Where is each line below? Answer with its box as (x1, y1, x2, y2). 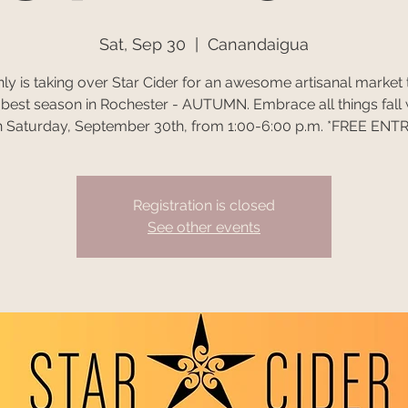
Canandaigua (208, 35, 309, 54)
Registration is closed (133, 197, 275, 214)
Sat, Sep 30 (99, 35, 186, 54)
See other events (148, 219, 260, 236)
